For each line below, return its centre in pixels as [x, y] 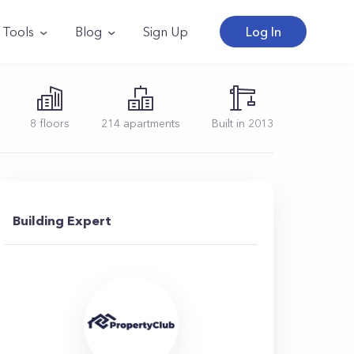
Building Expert [62, 220]
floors [53, 123]
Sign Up [166, 32]
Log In [263, 32]
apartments [150, 123]
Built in [230, 123]
